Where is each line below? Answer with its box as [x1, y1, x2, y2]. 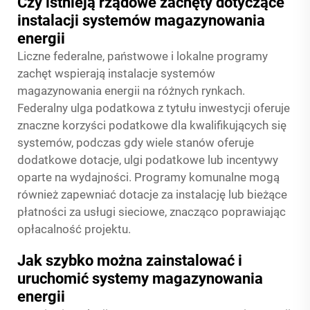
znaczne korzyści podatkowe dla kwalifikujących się [17, 118, 286, 132]
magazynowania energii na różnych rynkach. [17, 84, 245, 98]
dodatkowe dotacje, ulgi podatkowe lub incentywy [17, 153, 278, 167]
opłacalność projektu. [17, 222, 131, 236]
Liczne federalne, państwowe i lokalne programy [17, 49, 268, 63]
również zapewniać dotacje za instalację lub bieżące [17, 188, 287, 201]
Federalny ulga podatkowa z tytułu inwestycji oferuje [17, 101, 290, 115]
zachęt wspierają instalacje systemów [17, 66, 215, 80]
